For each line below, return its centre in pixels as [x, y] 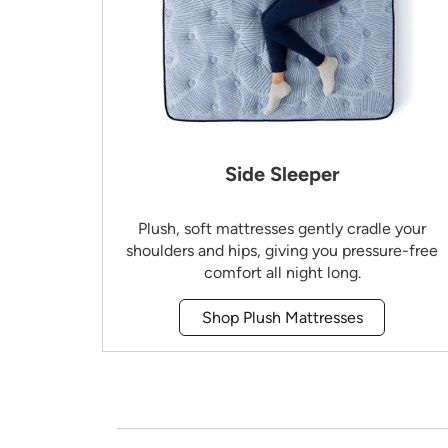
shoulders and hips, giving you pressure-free [282, 251]
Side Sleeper [282, 174]
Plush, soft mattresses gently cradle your [282, 229]
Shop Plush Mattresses [282, 317]
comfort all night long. [282, 273]
